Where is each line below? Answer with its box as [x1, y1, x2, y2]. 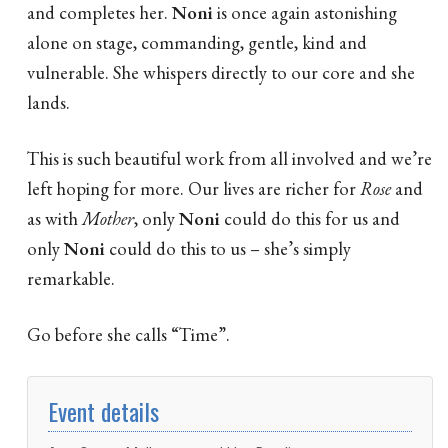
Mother [82, 205, 134, 230]
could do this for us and [220, 205, 400, 230]
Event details [48, 392, 159, 429]
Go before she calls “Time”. [27, 322, 230, 347]
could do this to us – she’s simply [105, 235, 351, 260]
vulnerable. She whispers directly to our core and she [27, 59, 415, 84]
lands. [27, 89, 70, 114]
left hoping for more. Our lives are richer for [27, 175, 360, 200]
